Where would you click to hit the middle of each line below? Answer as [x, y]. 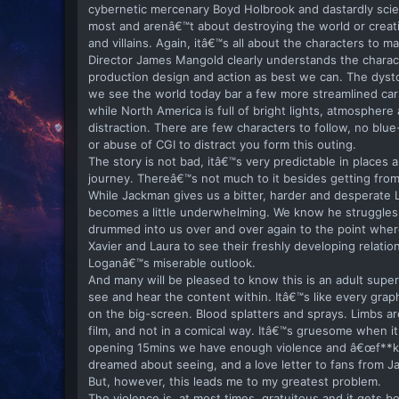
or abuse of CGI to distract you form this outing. [222, 144]
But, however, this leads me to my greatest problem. [235, 381]
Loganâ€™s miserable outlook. [172, 262]
